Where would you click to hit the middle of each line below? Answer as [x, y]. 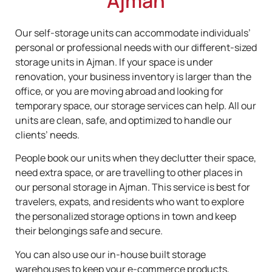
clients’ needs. [47, 134]
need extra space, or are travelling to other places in [129, 173]
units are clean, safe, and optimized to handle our [124, 120]
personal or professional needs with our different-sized [136, 47]
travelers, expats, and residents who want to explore [130, 202]
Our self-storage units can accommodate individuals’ [133, 32]
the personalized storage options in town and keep [126, 216]
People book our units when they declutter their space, [136, 158]
